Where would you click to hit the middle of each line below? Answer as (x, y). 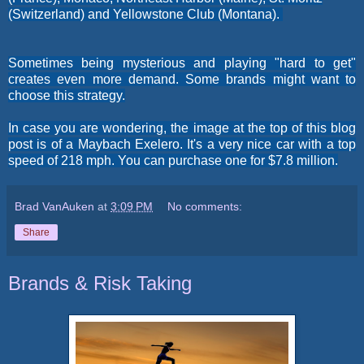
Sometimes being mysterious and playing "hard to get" (182, 63)
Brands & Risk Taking (100, 283)
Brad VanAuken (54, 206)
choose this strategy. (67, 95)
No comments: (205, 206)
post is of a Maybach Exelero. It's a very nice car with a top (182, 144)
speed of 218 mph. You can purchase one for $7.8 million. (173, 160)
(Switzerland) (46, 14)
